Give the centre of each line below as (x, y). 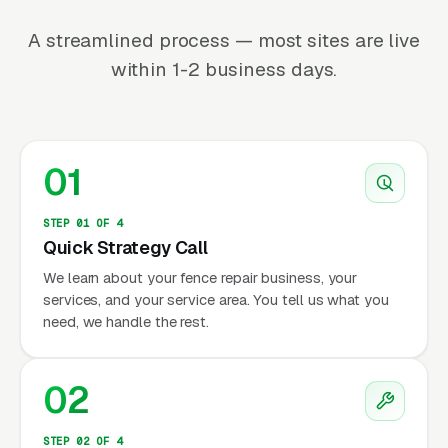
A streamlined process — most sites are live (224, 40)
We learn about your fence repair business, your (200, 277)
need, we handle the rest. (126, 321)
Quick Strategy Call (125, 247)
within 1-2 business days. (224, 69)
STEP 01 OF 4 (83, 222)
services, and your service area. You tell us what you (216, 299)
